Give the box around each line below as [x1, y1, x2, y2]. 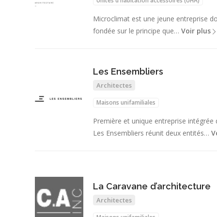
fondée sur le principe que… [93, 26, 181, 35]
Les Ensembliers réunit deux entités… [93, 128, 211, 138]
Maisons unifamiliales [96, 98, 155, 107]
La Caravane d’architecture [93, 181, 211, 192]
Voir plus [181, 26, 211, 35]
